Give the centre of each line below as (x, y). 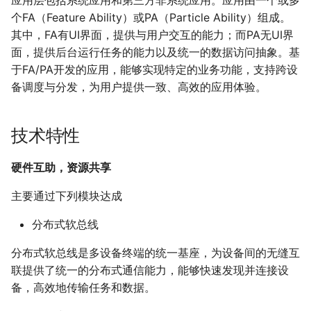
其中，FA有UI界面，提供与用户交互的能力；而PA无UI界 (152, 35)
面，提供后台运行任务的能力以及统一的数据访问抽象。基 (155, 52)
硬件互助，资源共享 (61, 168)
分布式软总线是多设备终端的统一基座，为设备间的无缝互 (155, 253)
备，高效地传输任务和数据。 (83, 288)
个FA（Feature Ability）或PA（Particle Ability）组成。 (151, 18)
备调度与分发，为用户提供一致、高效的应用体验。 (139, 87)
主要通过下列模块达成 (67, 196)
